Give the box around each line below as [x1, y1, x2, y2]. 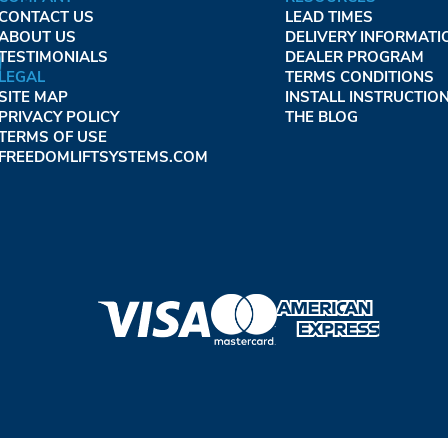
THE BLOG [284, 106, 358, 127]
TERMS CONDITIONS [284, 66, 434, 87]
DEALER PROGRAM [284, 46, 424, 67]
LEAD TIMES [284, 6, 373, 27]
